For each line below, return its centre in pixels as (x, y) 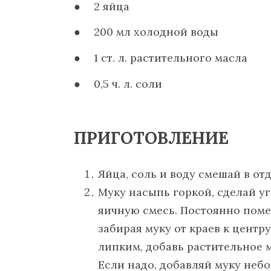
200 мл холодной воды (156, 32)
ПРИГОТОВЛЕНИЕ (151, 138)
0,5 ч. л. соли (128, 83)
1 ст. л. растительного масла (171, 58)
